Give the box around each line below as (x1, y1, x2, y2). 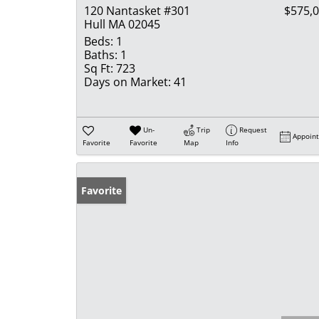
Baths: (84, 46, 117, 63)
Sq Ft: (84, 60, 113, 76)
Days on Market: (84, 73, 171, 90)
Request (239, 124, 268, 135)
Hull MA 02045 (84, 16, 160, 32)
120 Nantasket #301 (84, 2, 190, 19)
